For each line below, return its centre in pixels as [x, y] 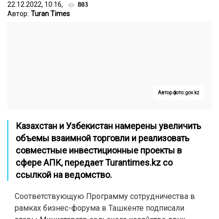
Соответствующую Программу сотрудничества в [105, 196]
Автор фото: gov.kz [179, 93]
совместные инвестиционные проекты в [99, 150]
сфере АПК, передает [60, 163]
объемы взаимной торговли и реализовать [102, 138]
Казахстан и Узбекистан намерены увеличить [108, 126]
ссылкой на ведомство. [65, 175]
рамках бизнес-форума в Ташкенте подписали [99, 208]
